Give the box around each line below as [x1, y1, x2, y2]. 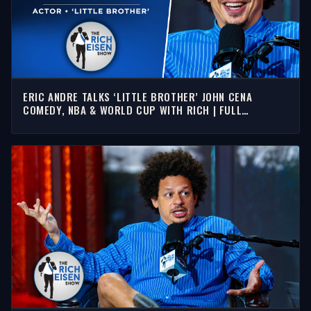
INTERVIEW [23, 115, 73, 131]
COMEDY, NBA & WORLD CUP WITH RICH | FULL [23, 101, 242, 117]
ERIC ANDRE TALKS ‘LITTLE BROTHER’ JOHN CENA [23, 88, 253, 104]
